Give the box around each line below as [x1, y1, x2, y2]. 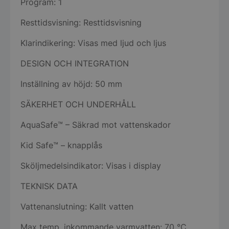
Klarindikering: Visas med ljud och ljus [20, 38, 166, 49]
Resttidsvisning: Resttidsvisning [20, 17, 142, 28]
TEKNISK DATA [20, 181, 78, 192]
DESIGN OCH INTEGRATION [20, 58, 129, 69]
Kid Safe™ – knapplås [20, 140, 102, 151]
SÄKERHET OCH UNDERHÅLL [20, 99, 136, 110]
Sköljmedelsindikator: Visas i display [20, 161, 161, 171]
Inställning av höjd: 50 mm [20, 79, 122, 89]
